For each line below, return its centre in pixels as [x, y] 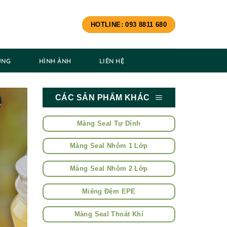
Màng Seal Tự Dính [109, 123]
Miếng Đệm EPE [109, 191]
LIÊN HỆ [112, 61]
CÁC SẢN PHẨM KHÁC [102, 98]
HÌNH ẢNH [55, 61]
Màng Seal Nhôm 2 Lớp [109, 169]
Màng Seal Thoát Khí [109, 214]
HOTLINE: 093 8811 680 [129, 24]
